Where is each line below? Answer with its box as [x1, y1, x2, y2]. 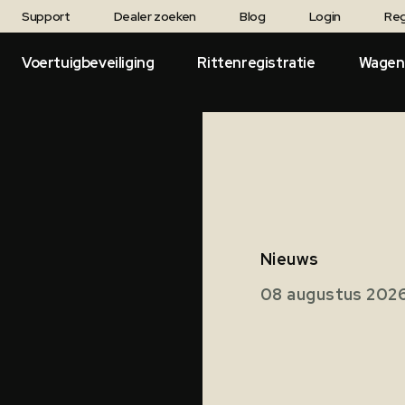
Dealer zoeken [113, 8, 197, 24]
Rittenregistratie [197, 53, 316, 72]
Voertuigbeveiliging [22, 53, 155, 72]
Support [22, 8, 71, 24]
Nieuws [260, 249, 319, 269]
